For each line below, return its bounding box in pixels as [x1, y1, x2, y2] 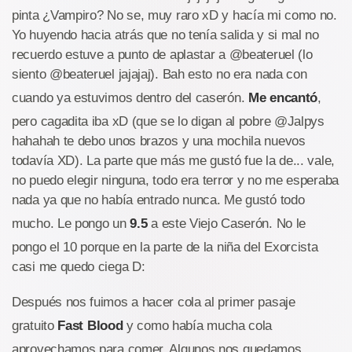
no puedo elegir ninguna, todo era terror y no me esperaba [12, 173, 339, 188]
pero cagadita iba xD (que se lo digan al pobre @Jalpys [12, 114, 324, 129]
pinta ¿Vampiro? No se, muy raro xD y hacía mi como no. [12, 8, 337, 23]
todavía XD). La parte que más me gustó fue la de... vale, [12, 153, 335, 168]
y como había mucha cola [123, 318, 273, 333]
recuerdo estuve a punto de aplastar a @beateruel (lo [12, 47, 313, 62]
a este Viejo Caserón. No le [147, 216, 306, 231]
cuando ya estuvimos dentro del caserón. [12, 90, 248, 105]
